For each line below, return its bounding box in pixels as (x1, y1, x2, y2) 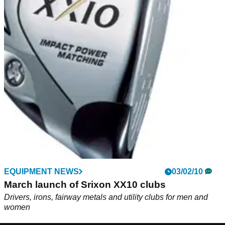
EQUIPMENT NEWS (4, 167, 79, 176)
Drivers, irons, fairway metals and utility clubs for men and (4, 193, 208, 202)
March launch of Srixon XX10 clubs (4, 179, 166, 190)
